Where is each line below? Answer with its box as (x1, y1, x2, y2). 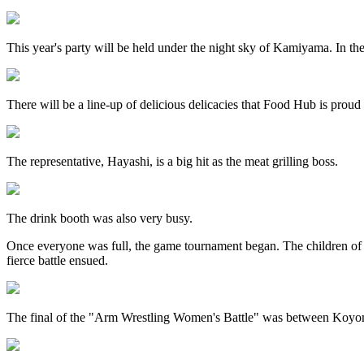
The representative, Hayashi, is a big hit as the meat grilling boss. (6, 154, 338, 169)
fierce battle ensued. (6, 253, 108, 268)
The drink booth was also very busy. (6, 211, 193, 226)
